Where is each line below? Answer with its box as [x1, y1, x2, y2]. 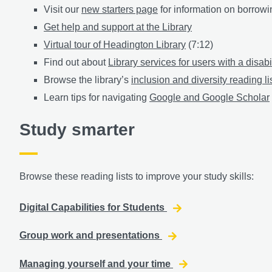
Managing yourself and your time [19, 258, 173, 269]
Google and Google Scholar [149, 92, 270, 103]
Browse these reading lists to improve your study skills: [19, 171, 254, 182]
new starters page [81, 4, 158, 15]
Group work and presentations [19, 230, 162, 241]
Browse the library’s [44, 74, 131, 85]
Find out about [44, 56, 108, 67]
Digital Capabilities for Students [19, 202, 167, 212]
